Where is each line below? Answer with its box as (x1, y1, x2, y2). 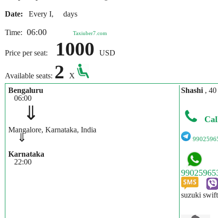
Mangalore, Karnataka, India (8, 126, 96, 134)
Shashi (181, 86, 205, 94)
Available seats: (5, 72, 54, 80)
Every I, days (25, 10, 77, 18)
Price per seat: (5, 49, 55, 57)
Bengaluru (8, 86, 43, 94)
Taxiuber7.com (73, 30, 107, 36)
